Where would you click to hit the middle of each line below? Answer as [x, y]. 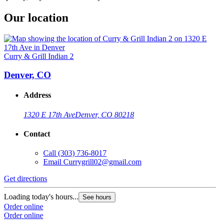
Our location [36, 17]
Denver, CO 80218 [105, 114]
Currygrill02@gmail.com [102, 162]
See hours [97, 197]
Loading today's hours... [41, 197]
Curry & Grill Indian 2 [39, 56]
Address [37, 95]
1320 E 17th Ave [49, 114]
